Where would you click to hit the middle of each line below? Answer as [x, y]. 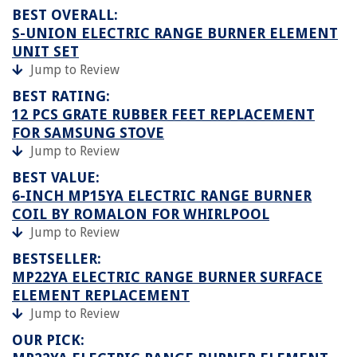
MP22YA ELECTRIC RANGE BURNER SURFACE [167, 277]
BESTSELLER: [57, 258]
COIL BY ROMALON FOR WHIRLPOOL [141, 214]
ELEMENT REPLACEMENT [101, 295]
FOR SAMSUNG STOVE [88, 132]
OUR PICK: [48, 339]
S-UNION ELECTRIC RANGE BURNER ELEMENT [175, 33]
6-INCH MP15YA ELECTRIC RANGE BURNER [162, 195]
